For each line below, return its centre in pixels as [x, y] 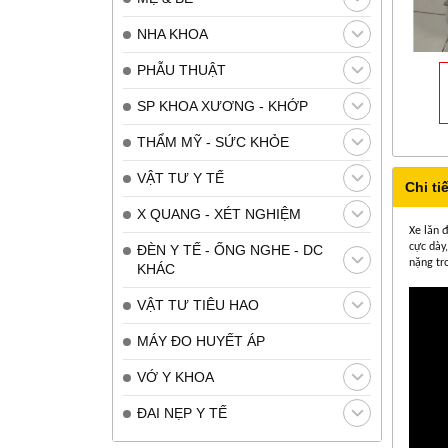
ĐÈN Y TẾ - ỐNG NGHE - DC [230, 249]
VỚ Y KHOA [175, 376]
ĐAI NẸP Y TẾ [182, 412]
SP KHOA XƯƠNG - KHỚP [222, 105]
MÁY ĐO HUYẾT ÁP [201, 340]
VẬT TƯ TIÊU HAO [198, 304]
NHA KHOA [172, 33]
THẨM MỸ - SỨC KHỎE [213, 141]
